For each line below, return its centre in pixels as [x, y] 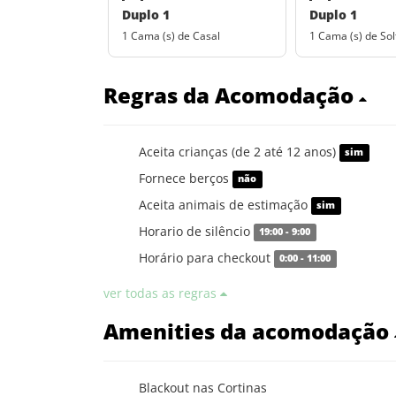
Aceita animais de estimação [225, 204]
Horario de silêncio [196, 231]
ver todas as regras [162, 293]
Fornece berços [186, 178]
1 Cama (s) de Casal [171, 35]
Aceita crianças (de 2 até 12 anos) [239, 151]
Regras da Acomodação [231, 95]
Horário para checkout [206, 257]
